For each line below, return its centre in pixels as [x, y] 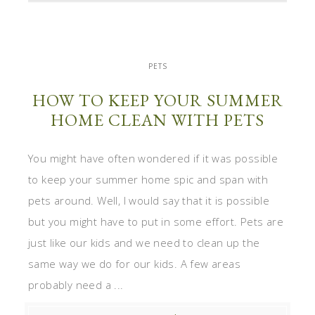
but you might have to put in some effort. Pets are [156, 221]
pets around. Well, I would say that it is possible [149, 200]
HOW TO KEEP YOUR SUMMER [157, 100]
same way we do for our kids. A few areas [134, 263]
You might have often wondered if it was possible [153, 158]
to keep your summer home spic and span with [148, 179]
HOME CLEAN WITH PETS [157, 120]
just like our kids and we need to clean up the [144, 242]
